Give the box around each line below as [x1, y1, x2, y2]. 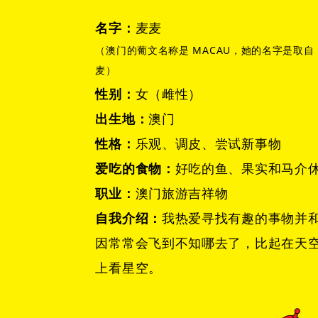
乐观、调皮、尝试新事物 [135, 135, 282, 153]
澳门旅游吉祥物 [135, 185, 229, 202]
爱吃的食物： [95, 160, 175, 177]
